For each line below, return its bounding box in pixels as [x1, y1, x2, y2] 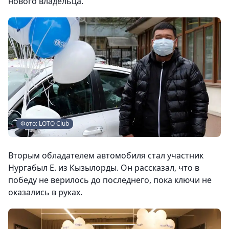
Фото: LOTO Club [20, 119, 69, 128]
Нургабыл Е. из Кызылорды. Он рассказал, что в [8, 162, 199, 173]
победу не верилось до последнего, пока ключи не [8, 174, 212, 186]
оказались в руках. [8, 187, 82, 198]
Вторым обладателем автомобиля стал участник [8, 150, 203, 161]
